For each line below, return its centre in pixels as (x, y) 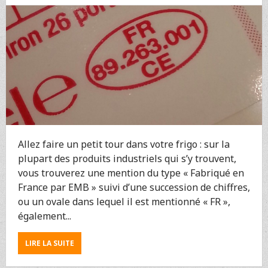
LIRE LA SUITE (49, 243)
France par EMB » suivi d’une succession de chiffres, (134, 188)
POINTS (87, 16)
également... (44, 216)
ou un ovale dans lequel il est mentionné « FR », (124, 202)
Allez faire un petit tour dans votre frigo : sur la (124, 144)
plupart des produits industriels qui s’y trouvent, (127, 159)
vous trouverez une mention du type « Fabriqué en (131, 173)
